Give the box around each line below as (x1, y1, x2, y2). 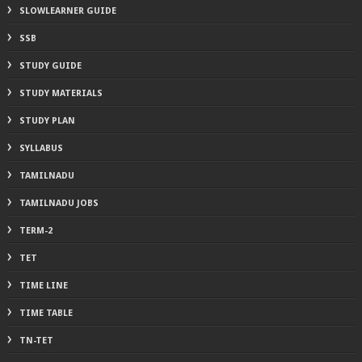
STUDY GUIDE (19, 60, 82, 71)
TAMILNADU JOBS (19, 197, 99, 208)
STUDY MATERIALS (19, 87, 103, 99)
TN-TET (19, 335, 53, 346)
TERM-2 (19, 225, 53, 236)
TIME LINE (19, 280, 68, 291)
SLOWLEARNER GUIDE (19, 5, 116, 16)
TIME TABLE (19, 307, 73, 318)
